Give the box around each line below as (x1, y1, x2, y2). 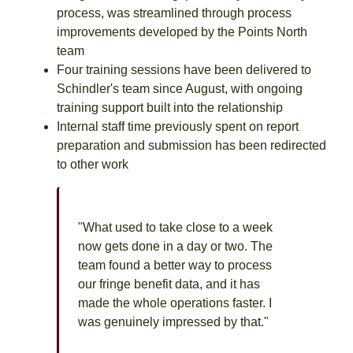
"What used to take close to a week (78, 220, 273, 234)
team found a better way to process (78, 258, 272, 272)
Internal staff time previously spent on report (57, 119, 299, 133)
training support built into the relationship (57, 100, 283, 114)
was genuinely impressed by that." (78, 314, 269, 329)
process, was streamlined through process (57, 6, 292, 20)
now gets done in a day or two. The (78, 239, 273, 253)
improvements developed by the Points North (57, 24, 307, 39)
